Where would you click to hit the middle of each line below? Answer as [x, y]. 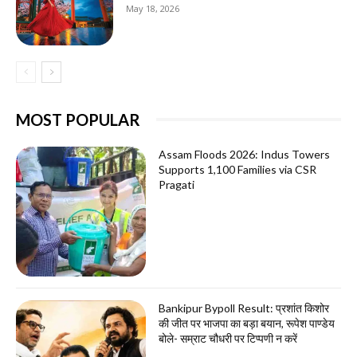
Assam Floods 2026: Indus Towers [245, 154]
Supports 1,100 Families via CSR [238, 169]
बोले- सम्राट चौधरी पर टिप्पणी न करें [228, 338]
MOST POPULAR [78, 119]
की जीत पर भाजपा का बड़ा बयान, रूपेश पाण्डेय [247, 323]
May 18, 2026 [153, 8]
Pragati [177, 184]
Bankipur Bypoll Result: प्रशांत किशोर [244, 308]
